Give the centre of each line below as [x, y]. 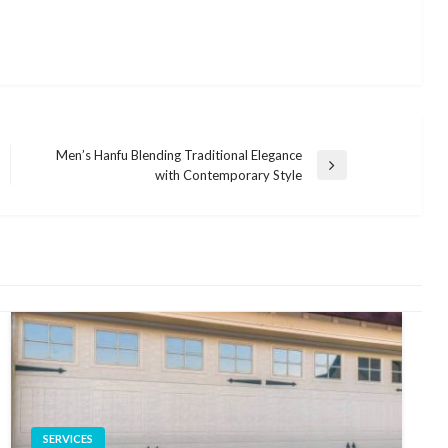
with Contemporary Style [228, 174]
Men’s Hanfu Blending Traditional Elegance [178, 154]
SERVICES [67, 438]
